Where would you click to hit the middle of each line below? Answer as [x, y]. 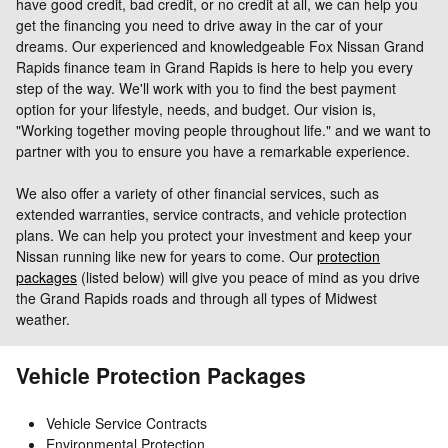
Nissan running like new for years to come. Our [166, 255]
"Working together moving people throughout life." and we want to [223, 129]
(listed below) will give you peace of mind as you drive [248, 276]
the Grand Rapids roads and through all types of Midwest [196, 297]
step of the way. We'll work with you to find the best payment [206, 87]
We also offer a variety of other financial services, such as [197, 192]
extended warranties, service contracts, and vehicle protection [211, 213]
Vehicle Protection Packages [161, 374]
